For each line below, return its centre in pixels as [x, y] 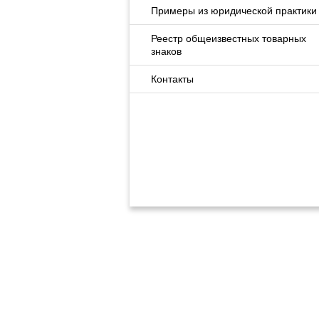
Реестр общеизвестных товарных [229, 38]
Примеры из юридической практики [234, 11]
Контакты [172, 79]
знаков [166, 51]
